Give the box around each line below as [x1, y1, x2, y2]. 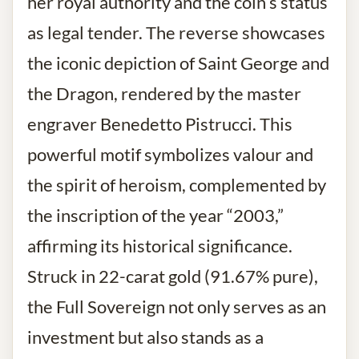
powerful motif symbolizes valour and [27, 144, 313, 166]
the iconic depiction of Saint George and [27, 53, 329, 75]
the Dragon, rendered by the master [27, 83, 301, 105]
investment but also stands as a [27, 327, 264, 349]
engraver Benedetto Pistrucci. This [27, 114, 292, 135]
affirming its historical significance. [27, 236, 292, 257]
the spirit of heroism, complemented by [27, 175, 326, 196]
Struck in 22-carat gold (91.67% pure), [27, 266, 318, 288]
